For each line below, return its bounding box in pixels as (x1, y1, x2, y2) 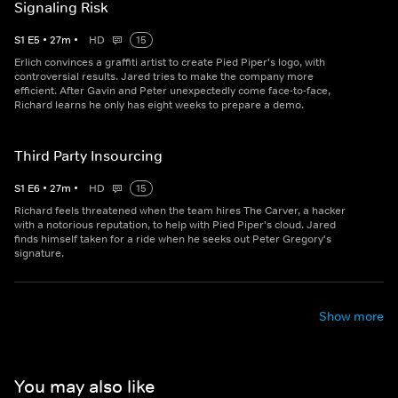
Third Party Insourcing (14, 147, 163, 165)
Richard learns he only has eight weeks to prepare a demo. (14, 98, 304, 113)
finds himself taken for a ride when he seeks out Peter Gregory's (14, 232, 331, 247)
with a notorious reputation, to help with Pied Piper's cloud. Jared (14, 218, 336, 233)
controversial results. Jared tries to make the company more (14, 69, 314, 84)
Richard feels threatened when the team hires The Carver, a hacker (14, 203, 346, 219)
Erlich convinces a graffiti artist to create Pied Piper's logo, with (14, 55, 325, 70)
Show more (319, 308, 384, 325)
